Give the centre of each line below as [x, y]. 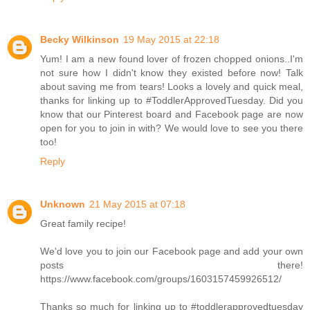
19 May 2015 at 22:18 [171, 40]
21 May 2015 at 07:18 [137, 204]
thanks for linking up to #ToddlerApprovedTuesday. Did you [172, 101]
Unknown [63, 204]
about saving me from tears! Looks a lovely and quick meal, [172, 87]
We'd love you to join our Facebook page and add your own [172, 252]
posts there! [172, 265]
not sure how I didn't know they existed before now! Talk [172, 73]
